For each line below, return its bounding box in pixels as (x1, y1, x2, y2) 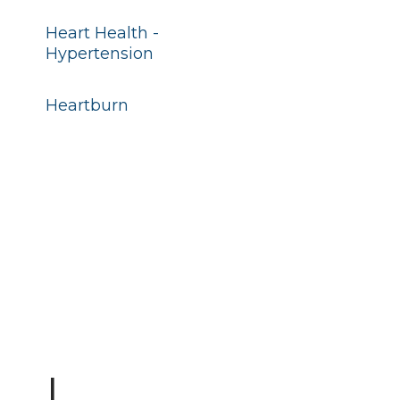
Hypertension (45, 44, 154, 63)
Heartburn (45, 96, 129, 115)
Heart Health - (45, 23, 159, 43)
